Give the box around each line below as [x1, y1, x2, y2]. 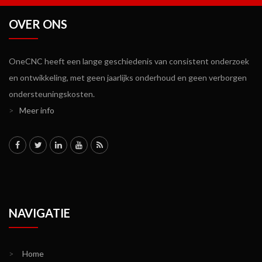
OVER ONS [9, 17, 67, 31]
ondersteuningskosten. [9, 89, 95, 99]
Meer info [19, 105, 54, 115]
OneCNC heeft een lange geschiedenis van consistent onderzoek [9, 56, 249, 66]
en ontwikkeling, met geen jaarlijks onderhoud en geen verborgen [9, 73, 247, 82]
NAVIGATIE [9, 206, 70, 220]
